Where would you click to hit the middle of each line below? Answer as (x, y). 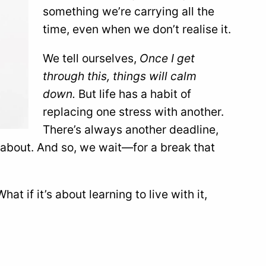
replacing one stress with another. (133, 111)
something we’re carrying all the (129, 11)
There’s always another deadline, (131, 129)
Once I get (167, 58)
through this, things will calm (120, 76)
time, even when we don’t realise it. (137, 29)
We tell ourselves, (91, 58)
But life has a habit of (133, 94)
